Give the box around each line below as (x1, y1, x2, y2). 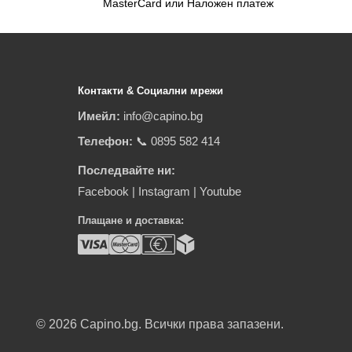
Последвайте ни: (77, 163, 175, 178)
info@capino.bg (123, 109, 203, 123)
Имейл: (77, 109, 120, 123)
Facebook (77, 185, 129, 199)
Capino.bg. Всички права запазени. (80, 317, 284, 332)
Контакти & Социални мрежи (77, 84, 223, 97)
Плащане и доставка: (77, 214, 184, 227)
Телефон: (77, 134, 133, 148)
